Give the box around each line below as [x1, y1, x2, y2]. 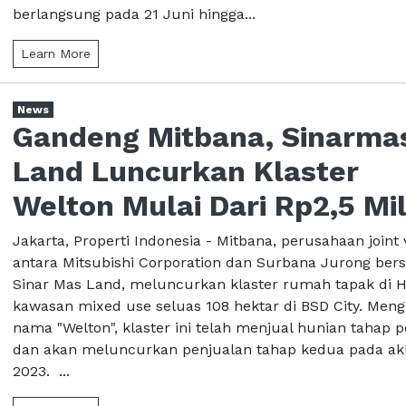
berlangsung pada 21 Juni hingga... [13, 5, 256, 23]
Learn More [21, 45, 91, 61]
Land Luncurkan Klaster [13, 153, 359, 188]
